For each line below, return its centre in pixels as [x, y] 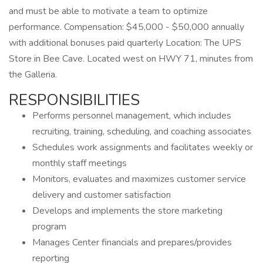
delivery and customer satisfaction [102, 195]
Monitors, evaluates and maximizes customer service [139, 179]
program [49, 227]
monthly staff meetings [80, 163]
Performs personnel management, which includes [132, 116]
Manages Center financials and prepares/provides [132, 242]
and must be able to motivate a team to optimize [108, 11]
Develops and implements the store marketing [127, 211]
